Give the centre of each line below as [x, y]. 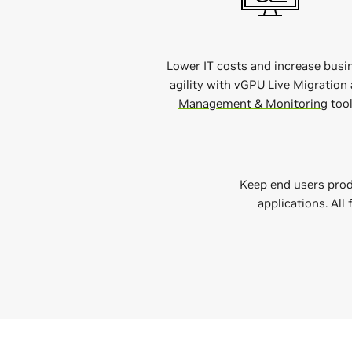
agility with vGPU [218, 84]
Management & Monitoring [253, 103]
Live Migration [307, 84]
